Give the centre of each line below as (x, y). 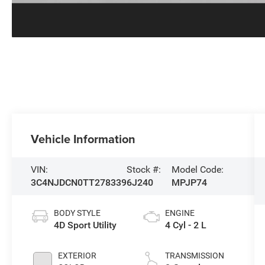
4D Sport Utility (85, 225)
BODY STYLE (77, 213)
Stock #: (144, 170)
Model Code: (197, 170)
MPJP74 (189, 183)
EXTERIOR (77, 256)
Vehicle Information (83, 139)
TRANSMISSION (194, 256)
